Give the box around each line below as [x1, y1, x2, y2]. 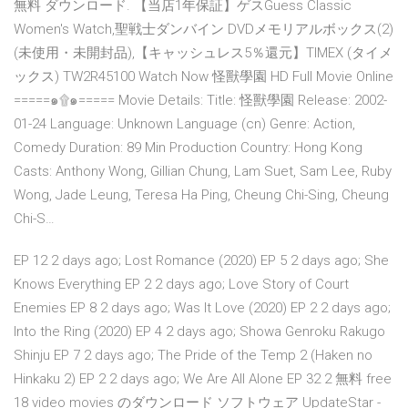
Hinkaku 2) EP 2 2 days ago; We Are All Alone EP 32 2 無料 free [14, 371, 392, 388]
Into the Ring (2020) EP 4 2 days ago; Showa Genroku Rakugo [14, 323, 385, 341]
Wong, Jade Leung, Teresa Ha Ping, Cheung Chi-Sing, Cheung [14, 187, 389, 204]
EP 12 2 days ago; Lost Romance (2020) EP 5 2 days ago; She [14, 252, 389, 270]
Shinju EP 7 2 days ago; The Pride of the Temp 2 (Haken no [14, 347, 372, 364]
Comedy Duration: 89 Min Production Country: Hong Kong [14, 139, 362, 157]
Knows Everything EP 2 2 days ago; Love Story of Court [14, 276, 349, 293]
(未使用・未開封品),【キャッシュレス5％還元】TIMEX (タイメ [14, 45, 393, 62]
